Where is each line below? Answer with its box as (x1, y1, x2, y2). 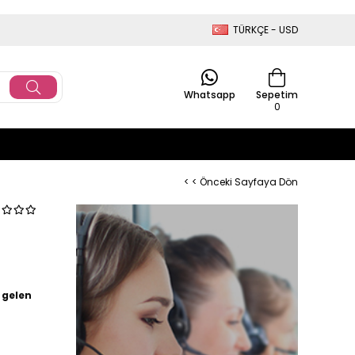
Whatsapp (184, 88, 235, 101)
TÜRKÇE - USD (233, 23, 298, 36)
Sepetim (256, 88, 298, 101)
